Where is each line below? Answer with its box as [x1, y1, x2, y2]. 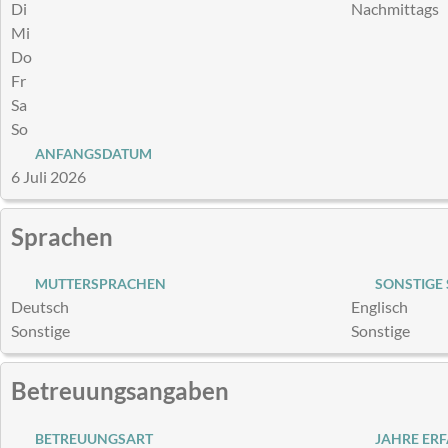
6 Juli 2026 [11, 166, 86, 186]
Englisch [351, 297, 408, 317]
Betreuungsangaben [11, 376, 229, 406]
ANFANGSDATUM [28, 144, 152, 162]
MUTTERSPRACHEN [28, 275, 166, 293]
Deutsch [11, 297, 69, 317]
